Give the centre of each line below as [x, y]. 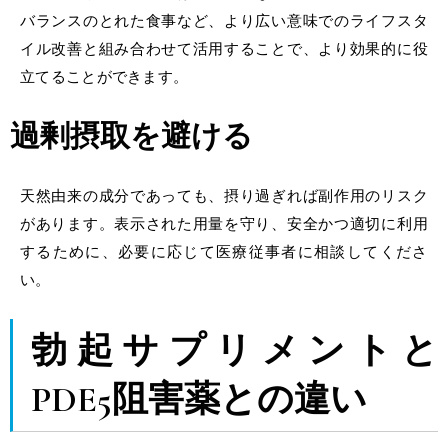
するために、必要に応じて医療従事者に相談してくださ [224, 251]
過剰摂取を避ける [131, 136]
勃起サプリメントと [234, 350]
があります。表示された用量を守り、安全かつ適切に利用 [224, 223]
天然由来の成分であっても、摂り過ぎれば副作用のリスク [224, 195]
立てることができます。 [104, 76]
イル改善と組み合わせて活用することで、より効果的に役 [224, 48]
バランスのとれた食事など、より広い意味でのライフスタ [224, 20]
